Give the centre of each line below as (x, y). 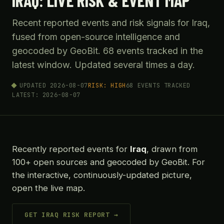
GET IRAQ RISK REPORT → (71, 215)
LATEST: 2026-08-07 (46, 95)
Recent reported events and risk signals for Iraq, (111, 23)
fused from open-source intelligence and (96, 37)
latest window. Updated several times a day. (103, 65)
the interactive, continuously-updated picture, (102, 175)
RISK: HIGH (107, 85)
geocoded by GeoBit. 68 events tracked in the (107, 51)
